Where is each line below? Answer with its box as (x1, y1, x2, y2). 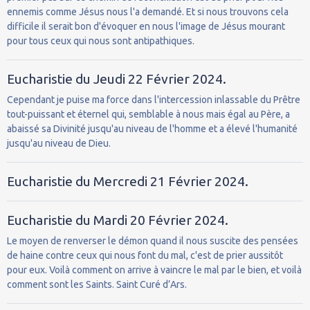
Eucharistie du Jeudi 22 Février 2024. (7, 71, 226, 86)
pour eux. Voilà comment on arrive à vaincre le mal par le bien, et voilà (7, 264, 302, 275)
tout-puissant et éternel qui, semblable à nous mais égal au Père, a (7, 108, 290, 120)
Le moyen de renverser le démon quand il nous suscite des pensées (7, 235, 298, 246)
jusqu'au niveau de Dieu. (7, 137, 111, 149)
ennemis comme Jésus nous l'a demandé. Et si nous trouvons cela (7, 6, 289, 17)
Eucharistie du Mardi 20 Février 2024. (7, 212, 228, 228)
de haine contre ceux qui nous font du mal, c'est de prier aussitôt (7, 249, 283, 261)
